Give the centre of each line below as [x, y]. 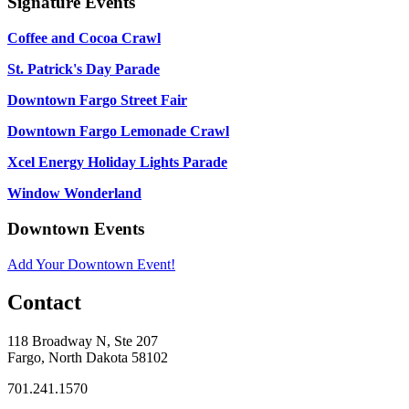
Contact [44, 303]
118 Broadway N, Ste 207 [83, 341]
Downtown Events [76, 228]
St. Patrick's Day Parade [84, 69]
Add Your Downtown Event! [91, 264]
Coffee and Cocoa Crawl [84, 38]
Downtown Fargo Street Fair [97, 100]
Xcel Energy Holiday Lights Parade [117, 163]
